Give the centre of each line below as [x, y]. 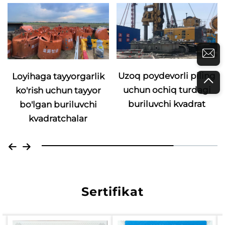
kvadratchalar [58, 119]
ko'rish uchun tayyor [58, 91]
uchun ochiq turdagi [167, 90]
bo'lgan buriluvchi [58, 105]
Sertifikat [113, 192]
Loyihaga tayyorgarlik [58, 77]
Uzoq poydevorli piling [167, 76]
